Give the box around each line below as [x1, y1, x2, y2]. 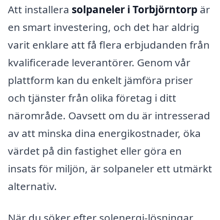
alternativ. [8, 179, 57, 193]
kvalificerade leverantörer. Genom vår [8, 55, 191, 70]
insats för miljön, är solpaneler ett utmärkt [8, 162, 212, 176]
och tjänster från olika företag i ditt [8, 91, 176, 105]
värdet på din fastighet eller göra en [8, 144, 182, 158]
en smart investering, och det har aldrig [8, 20, 199, 34]
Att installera [8, 2, 72, 17]
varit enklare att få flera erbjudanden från [8, 38, 210, 52]
